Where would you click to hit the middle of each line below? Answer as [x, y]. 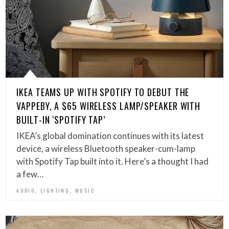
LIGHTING [55, 190]
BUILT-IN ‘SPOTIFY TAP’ [61, 119]
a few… [30, 174]
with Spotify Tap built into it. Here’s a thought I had [113, 161]
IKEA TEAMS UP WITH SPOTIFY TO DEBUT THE [103, 92]
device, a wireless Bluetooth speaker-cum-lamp [106, 148]
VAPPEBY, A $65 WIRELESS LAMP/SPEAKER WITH [109, 106]
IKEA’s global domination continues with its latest [110, 135]
